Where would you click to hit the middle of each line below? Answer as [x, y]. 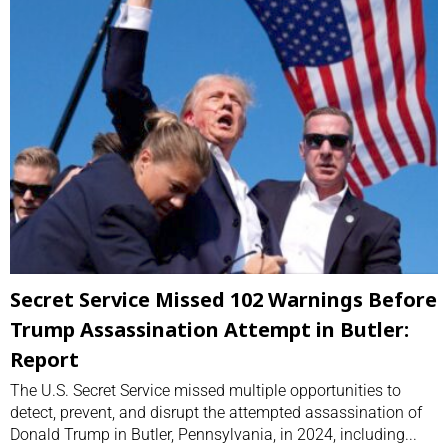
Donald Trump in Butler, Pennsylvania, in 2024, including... [213, 434]
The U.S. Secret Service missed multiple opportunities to [205, 390]
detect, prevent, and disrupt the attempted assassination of [216, 412]
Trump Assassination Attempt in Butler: [209, 329]
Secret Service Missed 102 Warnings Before [223, 299]
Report [44, 359]
